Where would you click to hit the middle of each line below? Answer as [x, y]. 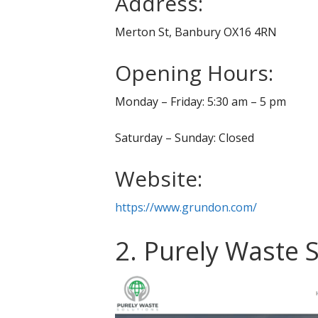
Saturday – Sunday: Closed [185, 137]
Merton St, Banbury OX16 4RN [196, 32]
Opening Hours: [194, 72]
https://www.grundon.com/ [186, 207]
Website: [159, 178]
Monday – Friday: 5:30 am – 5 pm [201, 101]
